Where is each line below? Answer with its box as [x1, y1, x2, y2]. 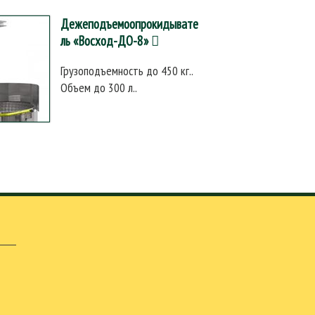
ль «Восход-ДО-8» [60, 32, 148, 49]
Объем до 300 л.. [60, 79, 137, 96]
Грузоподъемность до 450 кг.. [60, 62, 193, 79]
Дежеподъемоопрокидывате [60, 15, 198, 32]
